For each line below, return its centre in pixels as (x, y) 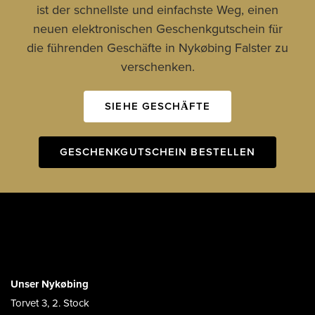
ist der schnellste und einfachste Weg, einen (157, 10)
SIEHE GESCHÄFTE (157, 106)
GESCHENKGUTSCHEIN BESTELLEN (157, 152)
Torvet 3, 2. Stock (50, 303)
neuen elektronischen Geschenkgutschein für (157, 29)
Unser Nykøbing (50, 284)
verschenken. (157, 67)
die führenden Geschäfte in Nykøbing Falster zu (157, 48)
